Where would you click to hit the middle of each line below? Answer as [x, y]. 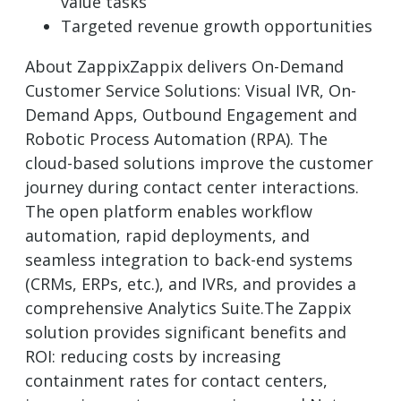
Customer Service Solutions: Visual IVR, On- [191, 91]
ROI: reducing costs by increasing [153, 357]
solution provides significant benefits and [186, 333]
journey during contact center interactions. [192, 188]
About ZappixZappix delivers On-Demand [184, 67]
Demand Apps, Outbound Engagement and [191, 115]
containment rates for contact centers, [176, 381]
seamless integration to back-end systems [189, 260]
